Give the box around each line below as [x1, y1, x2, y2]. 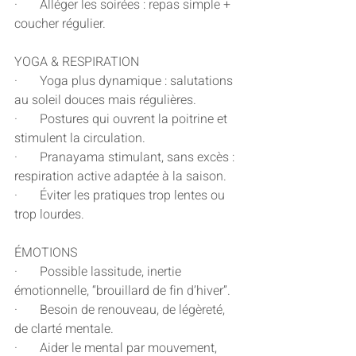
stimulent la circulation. [14, 129, 145, 149]
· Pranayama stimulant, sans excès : [14, 148, 238, 168]
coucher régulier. [14, 14, 106, 34]
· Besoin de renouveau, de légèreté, [14, 300, 228, 320]
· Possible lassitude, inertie [14, 262, 184, 282]
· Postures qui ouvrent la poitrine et [14, 110, 230, 130]
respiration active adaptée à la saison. [14, 167, 226, 187]
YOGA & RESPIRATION [14, 52, 139, 72]
